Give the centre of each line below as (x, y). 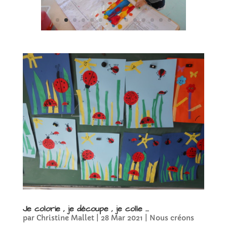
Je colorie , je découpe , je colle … (86, 209)
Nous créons (172, 218)
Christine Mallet (65, 218)
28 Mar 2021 (122, 218)
